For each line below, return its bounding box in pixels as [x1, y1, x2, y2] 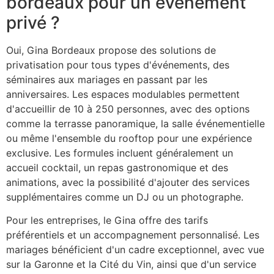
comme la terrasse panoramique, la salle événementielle [6, 117, 265, 130]
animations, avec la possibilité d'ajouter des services [6, 176, 250, 188]
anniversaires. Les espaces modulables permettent [6, 87, 240, 100]
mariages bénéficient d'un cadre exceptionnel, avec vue [6, 243, 264, 256]
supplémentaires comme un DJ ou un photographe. [6, 190, 243, 203]
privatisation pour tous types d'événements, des [6, 58, 229, 71]
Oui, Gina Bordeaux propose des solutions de [6, 43, 216, 56]
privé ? [6, 12, 60, 33]
